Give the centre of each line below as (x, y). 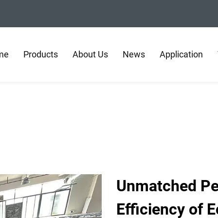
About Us (90, 54)
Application (181, 54)
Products (41, 54)
